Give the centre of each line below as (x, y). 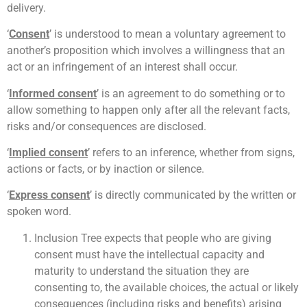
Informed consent (53, 93)
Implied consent (48, 153)
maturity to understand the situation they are (142, 271)
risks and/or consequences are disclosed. (109, 126)
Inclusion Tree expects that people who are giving (153, 238)
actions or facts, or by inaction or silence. (108, 169)
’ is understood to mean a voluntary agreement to (168, 34)
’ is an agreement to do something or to (191, 93)
